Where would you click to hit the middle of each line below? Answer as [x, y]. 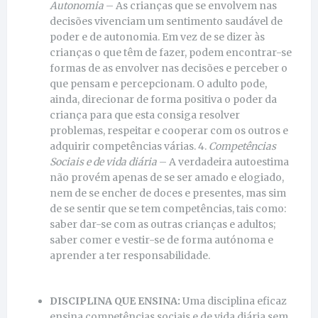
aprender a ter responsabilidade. [130, 255]
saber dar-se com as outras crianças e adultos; [163, 224]
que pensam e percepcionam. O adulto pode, [158, 83]
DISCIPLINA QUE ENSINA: [115, 301]
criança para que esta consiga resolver [145, 115]
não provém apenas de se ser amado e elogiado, [167, 177]
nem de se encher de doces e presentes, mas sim [168, 193]
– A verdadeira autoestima [223, 161]
